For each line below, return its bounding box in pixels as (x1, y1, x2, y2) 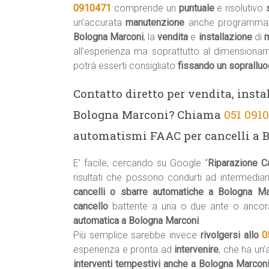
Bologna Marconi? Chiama (73, 107, 224, 122)
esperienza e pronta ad (73, 244, 174, 255)
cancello (73, 201, 108, 212)
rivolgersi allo (200, 229, 262, 241)
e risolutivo (214, 2, 267, 14)
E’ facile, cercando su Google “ (73, 157, 208, 169)
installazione (198, 31, 252, 43)
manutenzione (125, 17, 185, 28)
